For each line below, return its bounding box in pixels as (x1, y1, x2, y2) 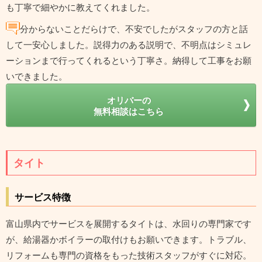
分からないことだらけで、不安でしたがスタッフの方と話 (20, 22, 248, 35)
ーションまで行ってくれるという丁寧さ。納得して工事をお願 (6, 54, 251, 67)
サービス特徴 (15, 190, 71, 204)
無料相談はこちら (94, 105, 164, 118)
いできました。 (6, 70, 67, 82)
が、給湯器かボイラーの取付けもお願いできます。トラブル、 (6, 233, 251, 246)
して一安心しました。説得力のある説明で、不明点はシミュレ (6, 38, 251, 51)
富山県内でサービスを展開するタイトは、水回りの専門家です (6, 217, 251, 230)
